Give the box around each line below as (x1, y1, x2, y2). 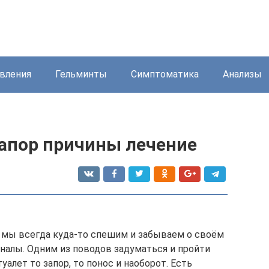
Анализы (223, 68, 262, 80)
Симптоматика (131, 68, 199, 80)
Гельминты (55, 68, 107, 80)
